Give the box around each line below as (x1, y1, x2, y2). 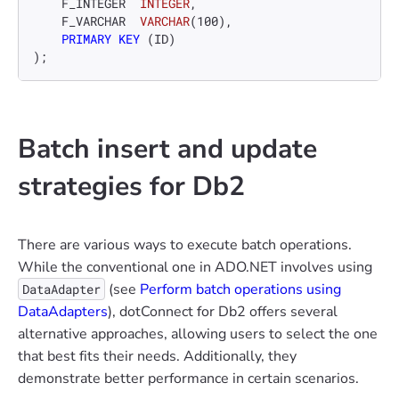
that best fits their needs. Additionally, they (18, 346, 297, 366)
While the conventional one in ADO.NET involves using (18, 257, 372, 277)
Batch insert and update (18, 131, 317, 167)
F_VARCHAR (61, 12, 140, 29)
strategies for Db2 (18, 168, 245, 205)
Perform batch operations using (140, 280, 341, 299)
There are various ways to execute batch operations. (18, 235, 352, 255)
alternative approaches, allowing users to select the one (18, 324, 378, 344)
